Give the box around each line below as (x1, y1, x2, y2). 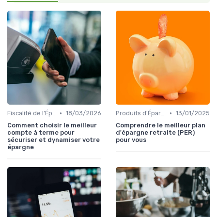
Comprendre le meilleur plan (116, 122, 205, 129)
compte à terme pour (7, 129, 75, 137)
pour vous (116, 136, 146, 144)
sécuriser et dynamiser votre (7, 136, 100, 144)
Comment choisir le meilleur (7, 122, 97, 129)
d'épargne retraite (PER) (116, 129, 195, 137)
